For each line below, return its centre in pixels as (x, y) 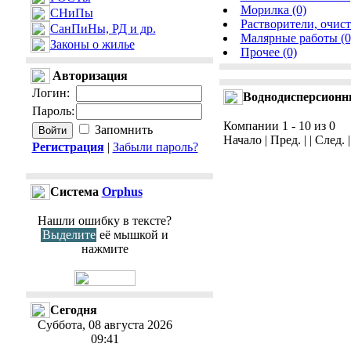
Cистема (76, 192)
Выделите (69, 235)
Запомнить (123, 130)
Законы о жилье (92, 44)
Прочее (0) (268, 52)
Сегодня (73, 310)
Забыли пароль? (155, 147)
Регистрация (68, 147)
